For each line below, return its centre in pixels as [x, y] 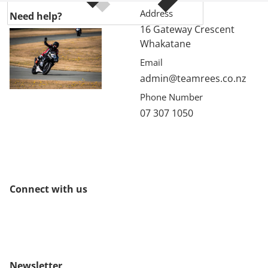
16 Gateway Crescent [187, 29]
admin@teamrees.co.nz [193, 78]
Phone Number [171, 97]
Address [156, 13]
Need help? [36, 16]
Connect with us [48, 189]
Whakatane [165, 44]
